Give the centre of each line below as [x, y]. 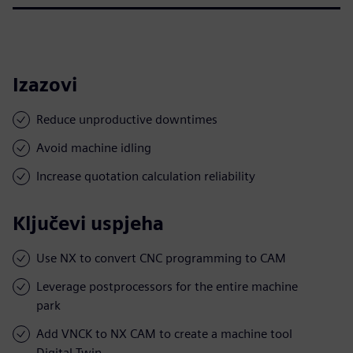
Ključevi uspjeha [88, 223]
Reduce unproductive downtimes [127, 119]
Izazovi [45, 84]
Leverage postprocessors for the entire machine [167, 286]
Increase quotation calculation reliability [146, 176]
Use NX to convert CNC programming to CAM [161, 258]
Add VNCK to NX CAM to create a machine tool [164, 333]
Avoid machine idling [94, 147]
